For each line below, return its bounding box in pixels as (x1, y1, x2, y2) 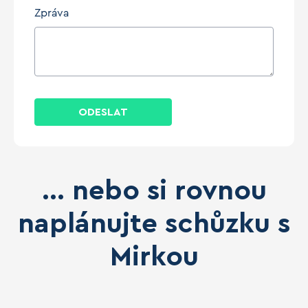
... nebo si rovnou (41, 177, 267, 205)
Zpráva (34, 8, 69, 19)
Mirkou (109, 243, 199, 271)
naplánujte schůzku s (18, 210, 290, 238)
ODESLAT (78, 107, 128, 118)
